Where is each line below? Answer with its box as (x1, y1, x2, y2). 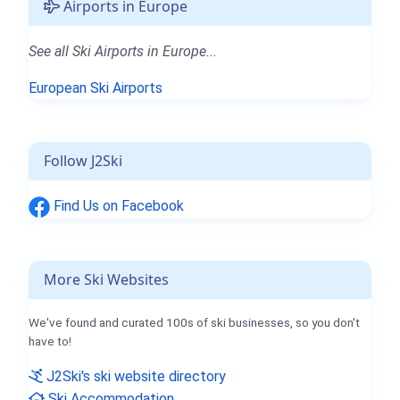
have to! (29, 334, 71, 349)
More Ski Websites (44, 270, 169, 290)
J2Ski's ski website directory (43, 368, 226, 386)
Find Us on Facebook (50, 197, 184, 215)
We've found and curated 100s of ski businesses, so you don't (29, 315, 360, 330)
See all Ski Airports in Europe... (29, 43, 217, 61)
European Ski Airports (29, 79, 162, 97)
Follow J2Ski (44, 151, 122, 171)
